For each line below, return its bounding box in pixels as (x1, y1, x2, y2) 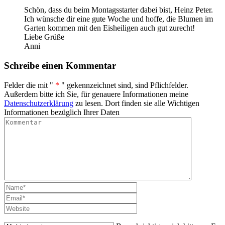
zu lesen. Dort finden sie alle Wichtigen (73, 98, 199, 107)
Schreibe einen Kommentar (4, 60, 116, 71)
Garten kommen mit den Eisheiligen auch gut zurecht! (24, 24, 195, 33)
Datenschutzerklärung (4, 98, 73, 107)
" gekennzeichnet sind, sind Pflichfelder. (61, 80, 188, 89)
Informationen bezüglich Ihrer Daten (4, 107, 120, 117)
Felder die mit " (4, 80, 53, 89)
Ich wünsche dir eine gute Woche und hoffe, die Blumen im (24, 15, 213, 24)
